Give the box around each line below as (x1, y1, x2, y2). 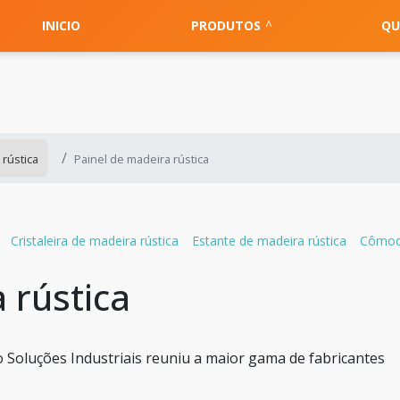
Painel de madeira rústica (74, 151, 209, 167)
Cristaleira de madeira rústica (11, 231, 179, 249)
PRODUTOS (191, 17, 262, 34)
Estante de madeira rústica (192, 231, 347, 249)
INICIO (41, 17, 80, 34)
